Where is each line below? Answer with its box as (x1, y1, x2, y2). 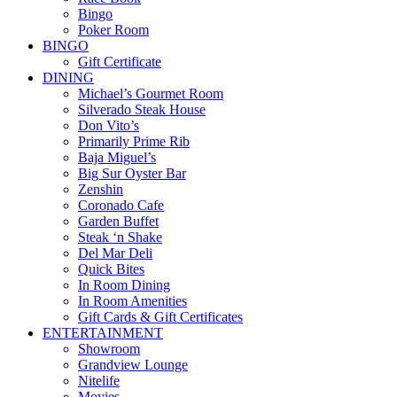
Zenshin (78, 182, 123, 198)
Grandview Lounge (78, 357, 188, 373)
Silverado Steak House (78, 102, 206, 118)
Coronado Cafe (78, 198, 164, 214)
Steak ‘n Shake (78, 230, 162, 245)
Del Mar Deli (78, 245, 152, 261)
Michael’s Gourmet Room (78, 86, 223, 102)
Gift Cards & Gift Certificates (78, 309, 243, 325)
